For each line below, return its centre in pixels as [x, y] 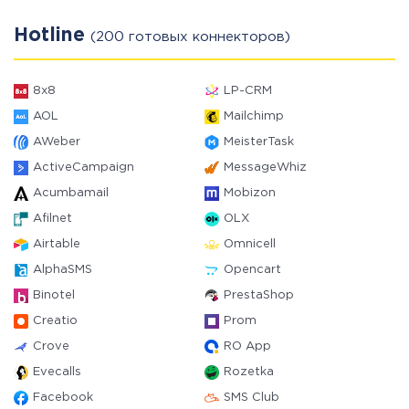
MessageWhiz [265, 168]
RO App [247, 346]
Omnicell [250, 244]
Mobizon [250, 193]
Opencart [252, 270]
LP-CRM [248, 91]
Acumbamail [71, 193]
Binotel [54, 295]
